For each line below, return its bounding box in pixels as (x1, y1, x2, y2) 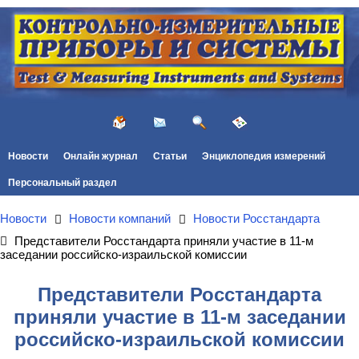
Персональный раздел (7, 176, 117, 188)
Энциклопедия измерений (202, 150, 326, 162)
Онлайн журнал (63, 150, 138, 162)
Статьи (152, 150, 187, 162)
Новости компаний (69, 212, 171, 225)
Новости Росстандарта (193, 212, 320, 225)
